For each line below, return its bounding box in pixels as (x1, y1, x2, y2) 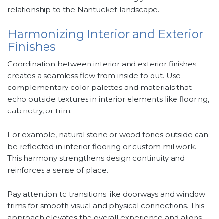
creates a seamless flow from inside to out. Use (7, 71, 181, 81)
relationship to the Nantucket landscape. (7, 5, 159, 15)
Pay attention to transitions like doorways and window (7, 189, 205, 199)
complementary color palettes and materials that (7, 83, 192, 92)
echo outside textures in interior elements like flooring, (7, 94, 209, 104)
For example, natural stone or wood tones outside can (7, 130, 208, 140)
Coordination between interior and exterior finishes (7, 59, 196, 69)
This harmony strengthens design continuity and (7, 153, 185, 163)
